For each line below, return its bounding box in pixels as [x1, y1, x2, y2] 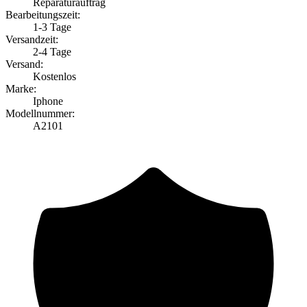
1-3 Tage [33, 21, 71, 33]
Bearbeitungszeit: [5, 8, 80, 21]
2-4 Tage [33, 45, 71, 58]
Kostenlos [33, 70, 76, 82]
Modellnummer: [5, 107, 75, 119]
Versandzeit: [5, 33, 58, 45]
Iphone [33, 95, 63, 107]
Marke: [5, 82, 36, 95]
